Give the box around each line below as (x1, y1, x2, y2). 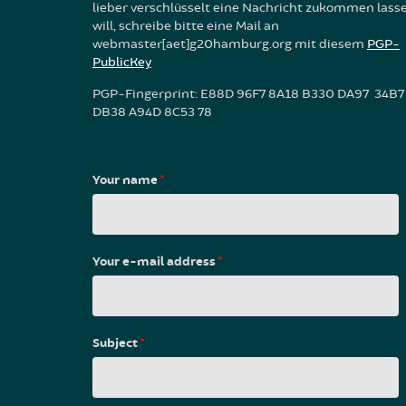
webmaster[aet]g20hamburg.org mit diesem (92, 35, 367, 52)
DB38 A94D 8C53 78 (92, 103, 212, 120)
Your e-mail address (92, 253, 218, 270)
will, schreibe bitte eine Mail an (92, 17, 279, 34)
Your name (92, 171, 160, 188)
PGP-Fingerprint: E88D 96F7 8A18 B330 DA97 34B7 (92, 85, 404, 101)
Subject (92, 334, 140, 352)
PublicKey (92, 53, 151, 70)
